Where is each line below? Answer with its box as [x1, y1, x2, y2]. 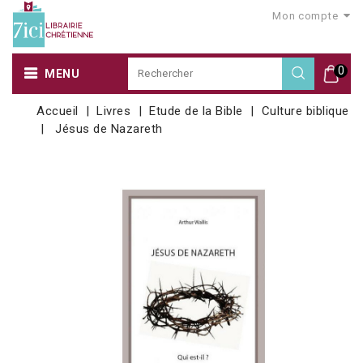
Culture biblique [261, 103, 349, 118]
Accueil [36, 103, 79, 118]
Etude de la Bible [149, 103, 243, 118]
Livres [96, 103, 131, 118]
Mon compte [272, 10, 339, 22]
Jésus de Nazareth [55, 121, 163, 136]
